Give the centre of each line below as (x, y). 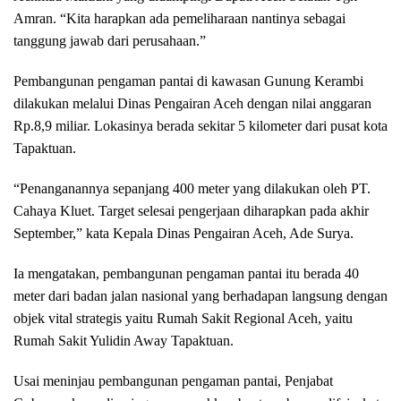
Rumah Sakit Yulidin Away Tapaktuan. (124, 341)
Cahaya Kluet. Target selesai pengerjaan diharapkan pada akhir (191, 211)
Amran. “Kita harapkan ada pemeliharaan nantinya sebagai (179, 18)
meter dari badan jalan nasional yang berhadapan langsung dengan (200, 296)
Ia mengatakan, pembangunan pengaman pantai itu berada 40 (186, 273)
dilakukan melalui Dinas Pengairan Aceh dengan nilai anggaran (192, 103)
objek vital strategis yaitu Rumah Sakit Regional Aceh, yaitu (183, 318)
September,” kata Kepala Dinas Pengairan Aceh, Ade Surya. (183, 233)
